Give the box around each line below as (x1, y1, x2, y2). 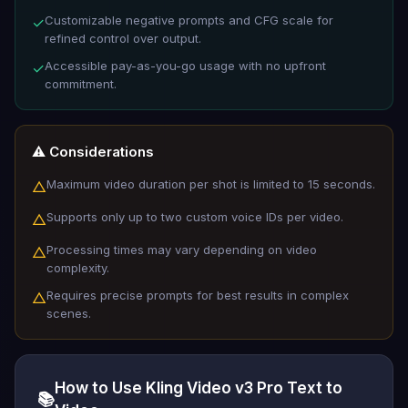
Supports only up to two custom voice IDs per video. (46, 209, 343, 224)
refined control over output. (45, 30, 201, 46)
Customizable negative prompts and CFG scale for (45, 12, 333, 27)
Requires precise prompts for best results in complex (46, 287, 349, 302)
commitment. (45, 76, 117, 91)
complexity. (46, 260, 109, 275)
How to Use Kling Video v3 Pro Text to (55, 378, 342, 397)
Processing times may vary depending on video (46, 241, 317, 257)
